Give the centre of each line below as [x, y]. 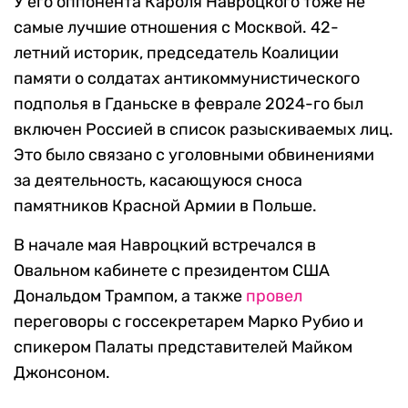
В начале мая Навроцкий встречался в [165, 245]
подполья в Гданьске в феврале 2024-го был [189, 104]
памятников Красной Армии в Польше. [165, 206]
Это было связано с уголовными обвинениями [194, 155]
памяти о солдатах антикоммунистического [187, 79]
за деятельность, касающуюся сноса [158, 181]
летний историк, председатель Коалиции [176, 53]
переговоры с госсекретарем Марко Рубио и [189, 322]
